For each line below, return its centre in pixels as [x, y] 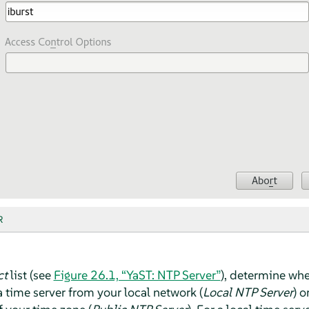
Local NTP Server [248, 292]
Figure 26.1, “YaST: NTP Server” [137, 275]
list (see [30, 275]
